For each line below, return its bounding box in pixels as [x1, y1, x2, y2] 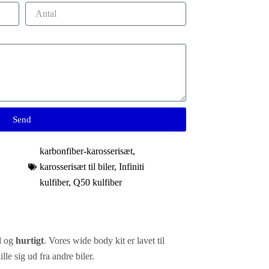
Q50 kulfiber [73, 177, 122, 187]
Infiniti [118, 162, 144, 172]
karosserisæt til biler [39, 162, 114, 172]
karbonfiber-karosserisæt [39, 146, 133, 156]
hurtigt [16, 235, 44, 246]
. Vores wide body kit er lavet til [44, 235, 165, 246]
